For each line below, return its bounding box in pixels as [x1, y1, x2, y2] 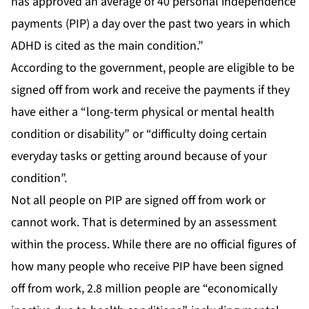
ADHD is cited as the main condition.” [11, 37, 203, 54]
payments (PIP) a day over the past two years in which [11, 14, 290, 32]
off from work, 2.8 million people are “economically [11, 279, 277, 297]
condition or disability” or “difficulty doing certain [11, 125, 267, 143]
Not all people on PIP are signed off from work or [11, 191, 266, 209]
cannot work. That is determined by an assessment [11, 213, 277, 231]
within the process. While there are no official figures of [11, 235, 296, 253]
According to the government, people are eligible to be [11, 59, 295, 77]
